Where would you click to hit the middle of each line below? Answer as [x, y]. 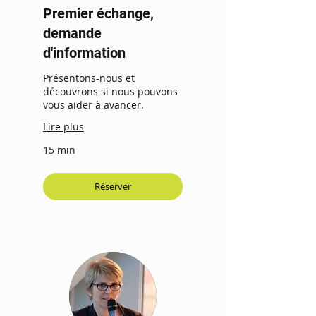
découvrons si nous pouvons [110, 92]
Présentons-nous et [89, 78]
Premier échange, [98, 14]
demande [72, 34]
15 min [59, 150]
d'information [84, 53]
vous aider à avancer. [93, 105]
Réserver [113, 187]
